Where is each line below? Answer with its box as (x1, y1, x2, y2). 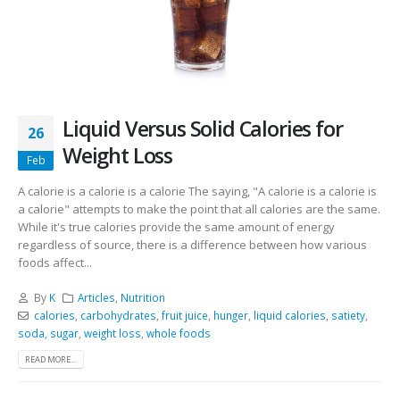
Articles (78, 289, 116, 304)
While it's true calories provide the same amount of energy (18, 219, 335, 236)
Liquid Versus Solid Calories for (62, 114, 343, 144)
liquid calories (253, 307, 326, 322)
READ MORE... (25, 353, 77, 365)
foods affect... (18, 254, 92, 271)
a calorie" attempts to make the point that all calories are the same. (18, 201, 380, 218)
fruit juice (161, 307, 208, 322)
